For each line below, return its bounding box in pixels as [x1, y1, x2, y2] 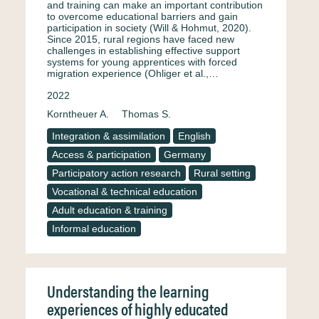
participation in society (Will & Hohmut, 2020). [47, 22, 251, 33]
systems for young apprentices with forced [47, 56, 237, 68]
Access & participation [52, 149, 151, 160]
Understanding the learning [47, 279, 209, 303]
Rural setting [194, 167, 251, 179]
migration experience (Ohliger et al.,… [47, 68, 219, 79]
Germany [164, 149, 206, 160]
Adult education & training [52, 204, 167, 216]
